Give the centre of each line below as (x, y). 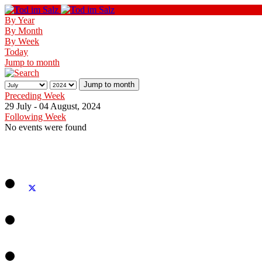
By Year (20, 20)
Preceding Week (35, 96)
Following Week (35, 117)
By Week (22, 41)
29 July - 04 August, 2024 (53, 106)
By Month (24, 31)
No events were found (46, 127)
